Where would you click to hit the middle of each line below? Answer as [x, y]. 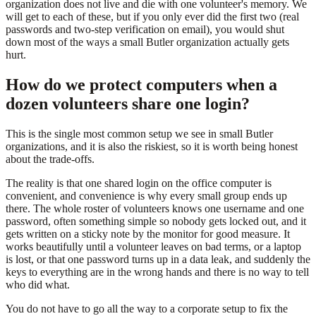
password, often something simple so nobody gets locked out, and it [156, 221]
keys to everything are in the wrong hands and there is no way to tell [157, 272]
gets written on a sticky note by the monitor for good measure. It [148, 234]
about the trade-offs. [50, 159]
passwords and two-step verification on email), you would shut [145, 30]
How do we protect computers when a [141, 85]
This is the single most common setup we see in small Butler [139, 134]
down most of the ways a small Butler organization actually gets [147, 42]
